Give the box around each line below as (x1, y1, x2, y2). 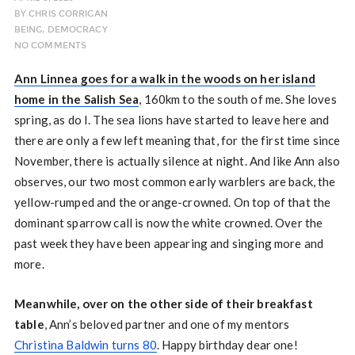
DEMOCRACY (47, 25, 108, 36)
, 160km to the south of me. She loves (139, 92, 337, 107)
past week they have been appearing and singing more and (13, 236, 324, 251)
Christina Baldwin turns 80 (13, 338, 157, 353)
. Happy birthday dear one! (156, 338, 298, 353)
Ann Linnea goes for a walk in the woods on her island (13, 71, 315, 86)
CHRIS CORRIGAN (29, 9, 108, 20)
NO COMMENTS (13, 40, 87, 52)
